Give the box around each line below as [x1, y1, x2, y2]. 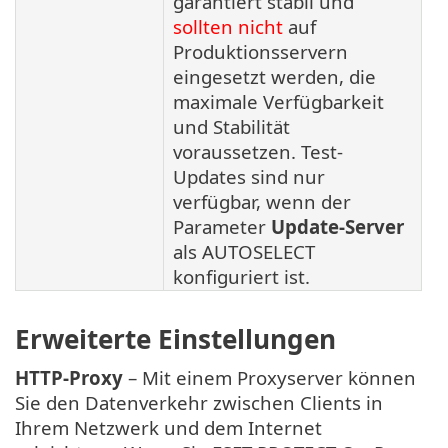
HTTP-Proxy [15, 365, 123, 391]
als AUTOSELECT [173, 238, 315, 264]
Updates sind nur [173, 163, 325, 189]
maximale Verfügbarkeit [173, 88, 384, 114]
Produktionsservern [173, 38, 348, 64]
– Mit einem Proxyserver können [123, 365, 416, 391]
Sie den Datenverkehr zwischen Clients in [15, 390, 383, 416]
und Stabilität [173, 113, 290, 139]
